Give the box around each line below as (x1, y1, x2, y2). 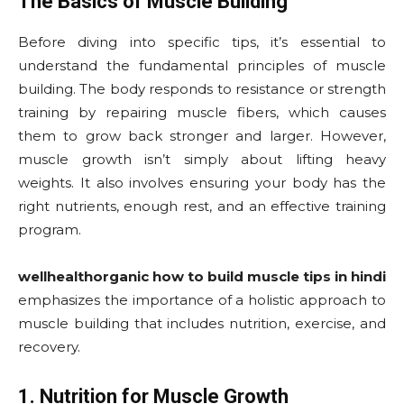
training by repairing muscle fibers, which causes (18, 104, 386, 122)
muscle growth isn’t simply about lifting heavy (18, 151, 386, 169)
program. (18, 221, 81, 239)
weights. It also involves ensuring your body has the (18, 174, 386, 192)
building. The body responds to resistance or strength (18, 80, 386, 98)
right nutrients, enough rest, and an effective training (18, 197, 386, 216)
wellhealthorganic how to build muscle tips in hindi (18, 268, 386, 286)
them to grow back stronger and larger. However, (18, 127, 386, 145)
